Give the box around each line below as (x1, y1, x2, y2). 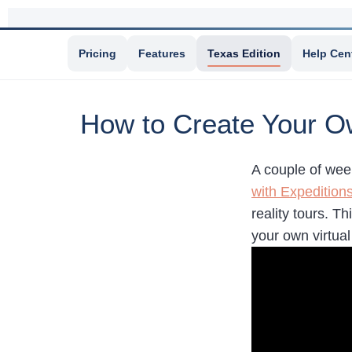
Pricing (79, 47, 116, 60)
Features (138, 47, 185, 60)
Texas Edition (207, 47, 280, 60)
